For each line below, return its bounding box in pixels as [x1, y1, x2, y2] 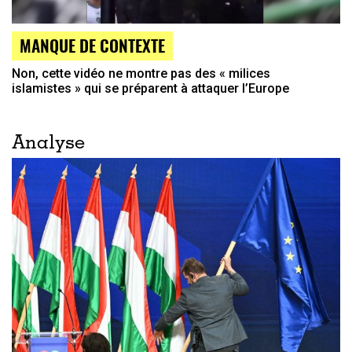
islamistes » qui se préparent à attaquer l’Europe [12, 80, 289, 96]
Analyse [12, 134, 85, 154]
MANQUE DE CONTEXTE [20, 32, 165, 57]
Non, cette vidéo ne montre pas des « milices [12, 65, 270, 81]
